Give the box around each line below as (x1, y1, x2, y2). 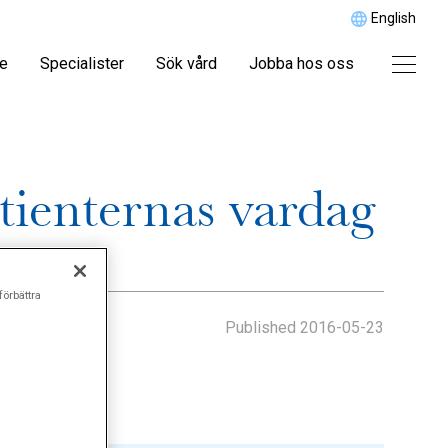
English (371, 10, 416, 26)
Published (225, 318, 296, 337)
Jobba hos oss (249, 54, 354, 73)
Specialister (40, 54, 124, 73)
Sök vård (156, 54, 217, 73)
